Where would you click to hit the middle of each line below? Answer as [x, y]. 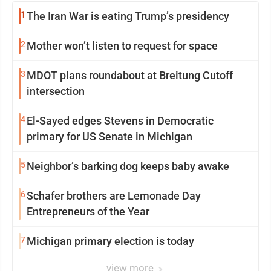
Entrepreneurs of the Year [88, 212]
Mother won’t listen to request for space [122, 46]
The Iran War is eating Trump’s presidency [128, 16]
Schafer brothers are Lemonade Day [114, 196]
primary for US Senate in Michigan [109, 137]
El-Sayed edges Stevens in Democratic [120, 121]
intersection [56, 91]
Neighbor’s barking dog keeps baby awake [128, 166]
